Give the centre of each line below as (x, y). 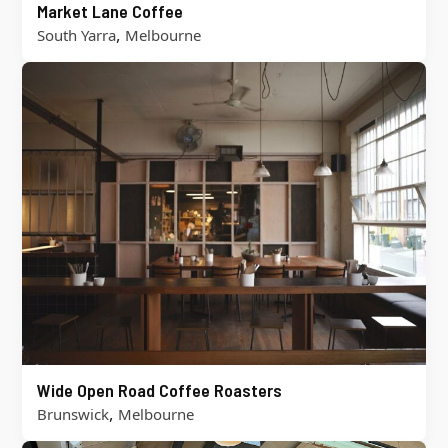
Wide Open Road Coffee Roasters (159, 389)
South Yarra (76, 34)
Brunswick (72, 413)
